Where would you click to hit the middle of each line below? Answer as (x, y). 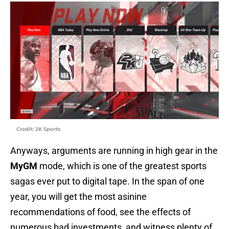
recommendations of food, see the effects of (100, 212)
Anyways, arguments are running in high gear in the (114, 151)
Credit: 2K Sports (38, 129)
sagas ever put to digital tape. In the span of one (107, 181)
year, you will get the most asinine (78, 197)
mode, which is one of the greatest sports (122, 166)
